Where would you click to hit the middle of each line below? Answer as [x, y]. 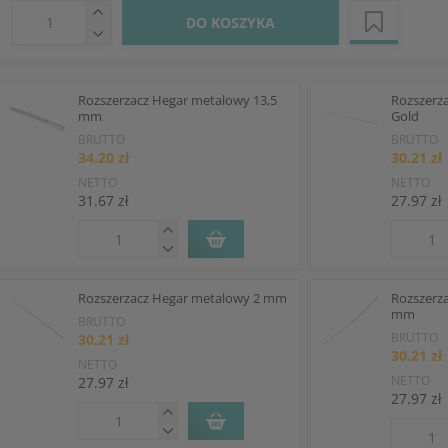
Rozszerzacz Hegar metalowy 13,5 [177, 100]
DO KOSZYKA [230, 22]
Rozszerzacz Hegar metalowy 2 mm [182, 298]
